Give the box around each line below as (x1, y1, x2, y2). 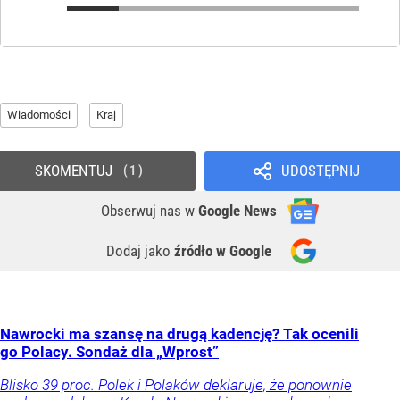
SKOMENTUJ (34, 162, 112, 180)
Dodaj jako (106, 242, 174, 261)
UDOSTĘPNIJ (280, 162, 360, 180)
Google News (198, 202, 277, 221)
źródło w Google (174, 242, 271, 261)
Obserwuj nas (101, 202, 185, 221)
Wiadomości (7, 108, 71, 122)
